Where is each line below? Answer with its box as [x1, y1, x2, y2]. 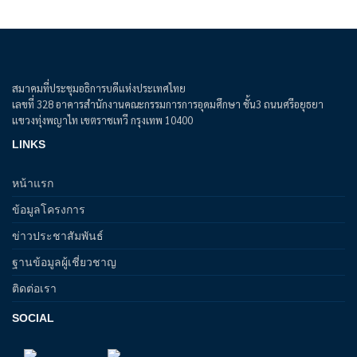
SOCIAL [12, 312, 54, 324]
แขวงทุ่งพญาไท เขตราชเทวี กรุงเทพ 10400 [12, 113, 193, 127]
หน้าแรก [12, 175, 53, 190]
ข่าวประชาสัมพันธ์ [12, 228, 104, 243]
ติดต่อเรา [12, 280, 57, 296]
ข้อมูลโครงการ [12, 202, 85, 217]
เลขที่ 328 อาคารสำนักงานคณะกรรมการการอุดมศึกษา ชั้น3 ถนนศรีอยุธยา [12, 97, 324, 111]
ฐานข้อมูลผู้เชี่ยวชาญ [12, 254, 116, 269]
